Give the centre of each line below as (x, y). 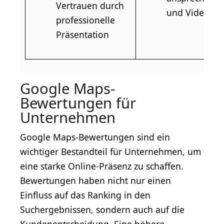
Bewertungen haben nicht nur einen (95, 180)
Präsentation (83, 34)
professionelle (86, 20)
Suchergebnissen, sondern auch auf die (102, 209)
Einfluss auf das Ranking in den (85, 195)
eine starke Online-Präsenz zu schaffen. (102, 166)
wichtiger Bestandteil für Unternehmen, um (110, 151)
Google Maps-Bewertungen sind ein (95, 137)
